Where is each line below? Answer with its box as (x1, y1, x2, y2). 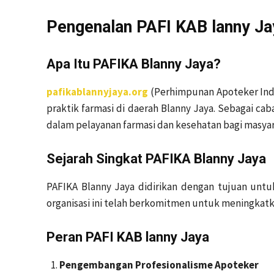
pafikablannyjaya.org (46, 85, 148, 98)
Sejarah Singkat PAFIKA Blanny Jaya (46, 151, 266, 166)
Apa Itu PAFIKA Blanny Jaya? (46, 56, 221, 72)
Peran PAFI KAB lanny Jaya (46, 229, 209, 245)
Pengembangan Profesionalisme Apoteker (59, 258, 259, 272)
